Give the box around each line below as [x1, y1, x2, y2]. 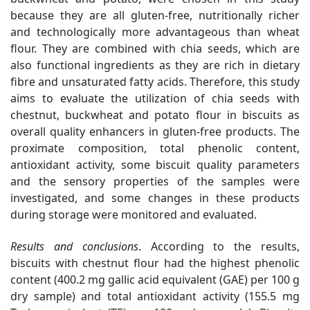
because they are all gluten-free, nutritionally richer [10, 8, 300, 24]
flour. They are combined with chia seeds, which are [10, 41, 300, 57]
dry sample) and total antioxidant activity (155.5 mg [10, 289, 300, 304]
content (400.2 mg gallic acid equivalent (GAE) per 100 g [10, 272, 300, 288]
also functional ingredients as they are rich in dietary [10, 57, 300, 73]
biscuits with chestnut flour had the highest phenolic [10, 255, 300, 271]
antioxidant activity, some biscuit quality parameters [10, 157, 300, 173]
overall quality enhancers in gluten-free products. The [10, 124, 300, 140]
